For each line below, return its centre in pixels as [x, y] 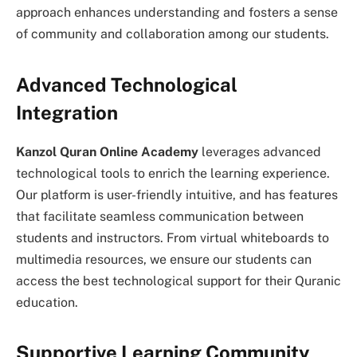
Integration [67, 112]
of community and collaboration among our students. [173, 34]
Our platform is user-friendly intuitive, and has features [177, 194]
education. [47, 302]
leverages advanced [260, 151]
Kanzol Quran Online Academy [107, 151]
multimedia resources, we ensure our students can [164, 259]
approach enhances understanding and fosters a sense [177, 13]
